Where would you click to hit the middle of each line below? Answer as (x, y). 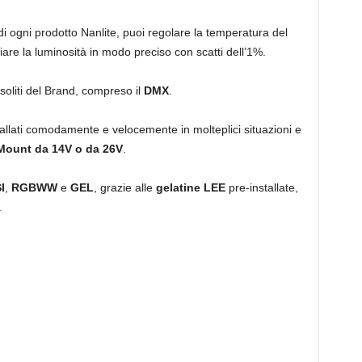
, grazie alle (124, 187)
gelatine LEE (190, 187)
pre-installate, (261, 187)
